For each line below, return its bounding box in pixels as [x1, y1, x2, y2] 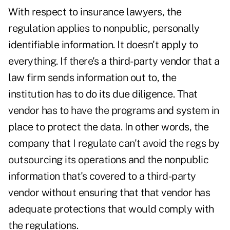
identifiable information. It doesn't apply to [8, 39, 198, 51]
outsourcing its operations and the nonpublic [8, 154, 208, 166]
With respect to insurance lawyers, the [8, 6, 181, 18]
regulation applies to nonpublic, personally [8, 22, 200, 35]
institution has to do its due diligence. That [8, 88, 198, 101]
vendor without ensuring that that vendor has [8, 186, 210, 199]
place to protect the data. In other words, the [8, 121, 208, 133]
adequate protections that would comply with [8, 203, 214, 216]
